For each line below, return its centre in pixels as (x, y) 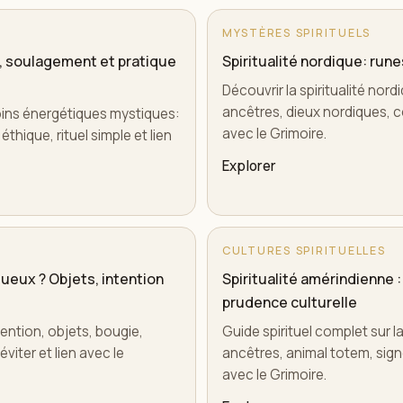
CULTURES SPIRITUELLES (304, 251)
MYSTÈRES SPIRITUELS (297, 33)
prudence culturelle (290, 302)
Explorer (249, 166)
